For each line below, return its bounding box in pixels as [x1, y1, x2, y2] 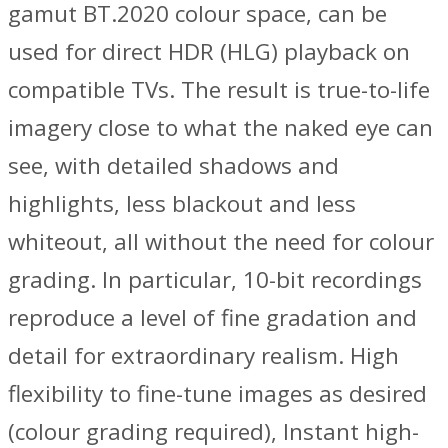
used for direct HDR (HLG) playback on [8, 35, 410, 67]
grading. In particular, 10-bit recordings [8, 263, 422, 295]
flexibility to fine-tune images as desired [8, 377, 427, 409]
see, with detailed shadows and [8, 149, 339, 181]
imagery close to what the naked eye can [8, 111, 433, 143]
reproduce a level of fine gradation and [8, 301, 417, 333]
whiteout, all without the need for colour [8, 225, 434, 257]
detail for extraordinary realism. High [8, 339, 399, 371]
